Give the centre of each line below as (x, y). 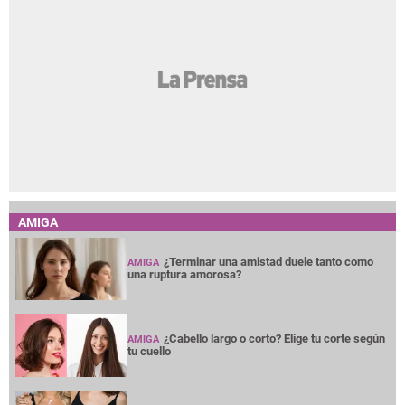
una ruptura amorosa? (185, 275)
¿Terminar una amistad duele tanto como (269, 262)
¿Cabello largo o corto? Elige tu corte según (275, 339)
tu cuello (150, 352)
